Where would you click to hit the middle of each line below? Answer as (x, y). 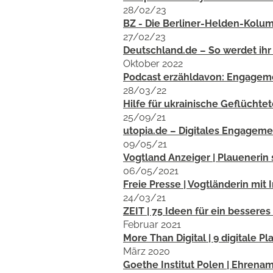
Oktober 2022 (153, 64)
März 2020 (147, 251)
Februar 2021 (152, 225)
